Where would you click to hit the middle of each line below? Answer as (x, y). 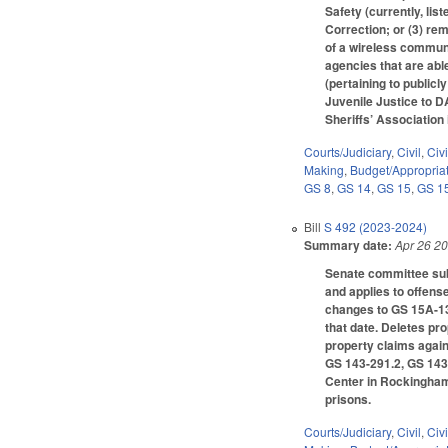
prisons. (350, 398)
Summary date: (348, 244)
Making (324, 169)
